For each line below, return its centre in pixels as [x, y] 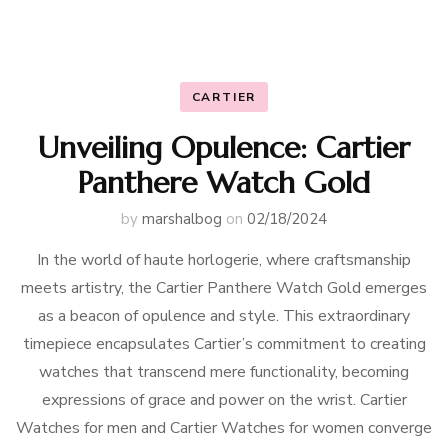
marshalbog [182, 219]
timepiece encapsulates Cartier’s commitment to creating [224, 344]
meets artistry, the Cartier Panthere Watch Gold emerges [224, 288]
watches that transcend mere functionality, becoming [224, 372]
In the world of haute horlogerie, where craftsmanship [224, 260]
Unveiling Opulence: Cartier [224, 147]
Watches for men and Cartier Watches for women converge [224, 428]
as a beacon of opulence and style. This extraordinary [224, 316]
